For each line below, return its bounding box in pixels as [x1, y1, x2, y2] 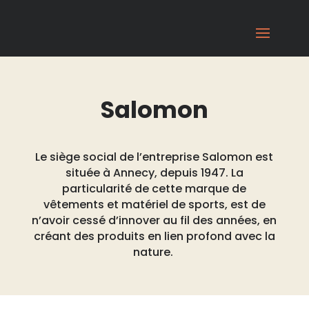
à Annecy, [99, 165, 160, 181]
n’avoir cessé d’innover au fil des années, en [32, 212, 277, 228]
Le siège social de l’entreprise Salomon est [35, 149, 274, 165]
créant [33, 228, 74, 244]
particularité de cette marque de [62, 181, 247, 197]
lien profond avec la [161, 228, 275, 244]
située [65, 165, 100, 181]
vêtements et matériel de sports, [43, 197, 230, 212]
